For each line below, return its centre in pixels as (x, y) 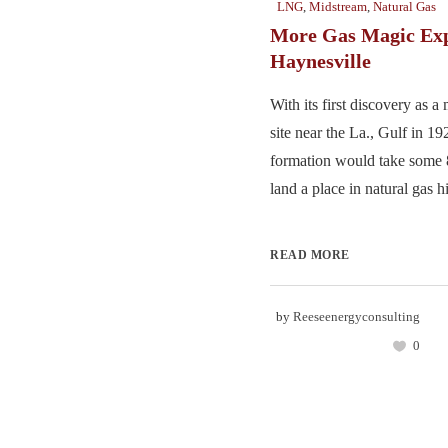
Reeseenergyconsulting (356, 317)
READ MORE (310, 255)
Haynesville (320, 61)
